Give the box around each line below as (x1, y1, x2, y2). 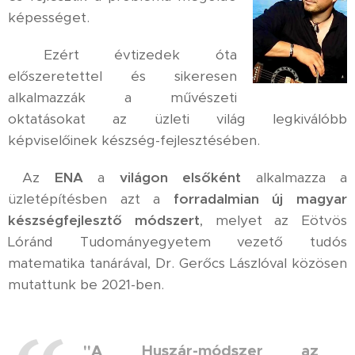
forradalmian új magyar (173, 189, 348, 208)
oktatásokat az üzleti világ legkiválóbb (8, 109, 347, 128)
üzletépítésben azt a (8, 189, 174, 208)
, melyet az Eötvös (199, 211, 347, 229)
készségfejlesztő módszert (8, 211, 200, 229)
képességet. (8, 8, 94, 26)
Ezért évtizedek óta (8, 45, 238, 63)
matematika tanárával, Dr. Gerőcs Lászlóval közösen (8, 254, 347, 272)
